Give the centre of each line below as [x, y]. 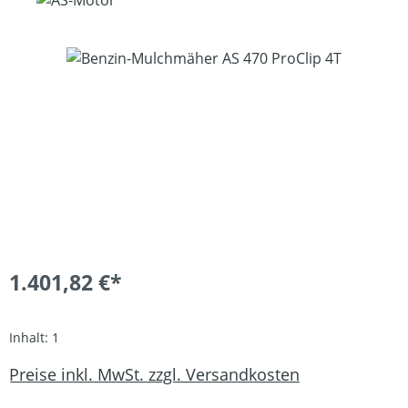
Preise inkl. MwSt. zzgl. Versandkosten [154, 374]
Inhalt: [31, 338]
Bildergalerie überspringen [100, 58]
